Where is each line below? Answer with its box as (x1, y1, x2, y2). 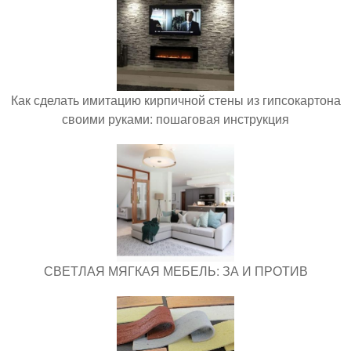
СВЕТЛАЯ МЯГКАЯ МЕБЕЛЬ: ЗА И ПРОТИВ (43, 261, 308, 280)
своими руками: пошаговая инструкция (62, 109, 289, 128)
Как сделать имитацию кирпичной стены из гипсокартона (10, 90, 341, 109)
